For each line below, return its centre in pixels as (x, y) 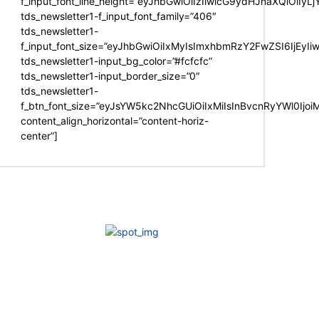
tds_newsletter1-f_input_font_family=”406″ (119, 16)
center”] (40, 136)
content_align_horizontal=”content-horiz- (115, 121)
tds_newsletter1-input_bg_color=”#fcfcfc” (117, 61)
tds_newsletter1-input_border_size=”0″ (111, 76)
